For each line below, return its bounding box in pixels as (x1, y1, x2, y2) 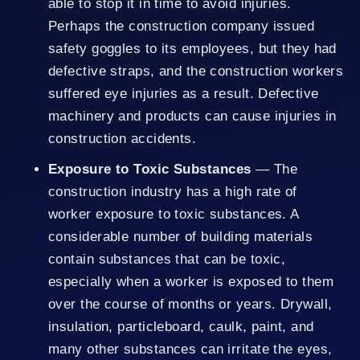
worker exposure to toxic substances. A (48, 206, 299, 222)
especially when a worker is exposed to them (48, 273, 334, 289)
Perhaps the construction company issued (48, 18, 315, 34)
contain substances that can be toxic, (48, 251, 286, 267)
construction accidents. (48, 130, 197, 146)
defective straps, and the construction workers (48, 63, 344, 79)
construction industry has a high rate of (48, 183, 297, 199)
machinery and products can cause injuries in (48, 108, 337, 124)
